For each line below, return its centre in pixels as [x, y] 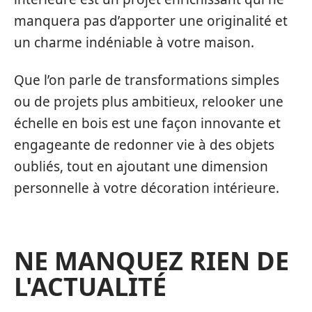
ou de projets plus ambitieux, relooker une [149, 101]
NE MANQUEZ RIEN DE [151, 260]
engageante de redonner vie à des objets [144, 145]
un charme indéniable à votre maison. [134, 42]
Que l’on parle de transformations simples [147, 80]
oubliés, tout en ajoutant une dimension [141, 166]
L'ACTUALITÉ [90, 286]
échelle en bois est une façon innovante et [147, 123]
